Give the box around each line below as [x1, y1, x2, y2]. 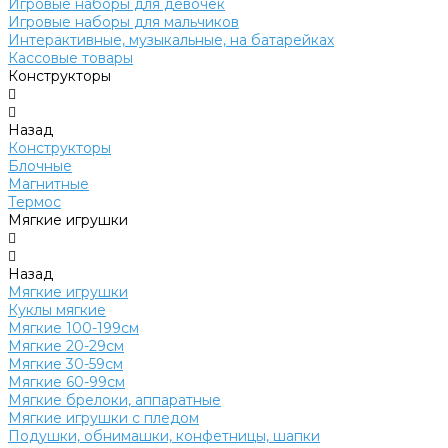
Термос [8, 193, 61, 211]
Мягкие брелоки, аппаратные [8, 391, 221, 409]
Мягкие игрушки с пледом [8, 409, 199, 427]
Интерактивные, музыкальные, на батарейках [8, 31, 334, 49]
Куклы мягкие [8, 301, 106, 319]
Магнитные [8, 175, 89, 193]
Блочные [8, 157, 72, 175]
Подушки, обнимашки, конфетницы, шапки [8, 427, 320, 445]
